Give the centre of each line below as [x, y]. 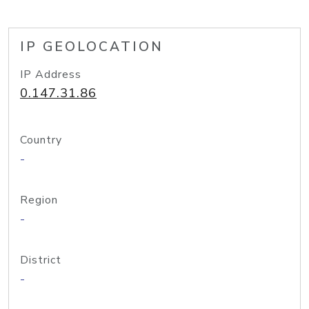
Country [41, 140]
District [41, 260]
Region [39, 200]
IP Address [51, 74]
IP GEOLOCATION [92, 47]
